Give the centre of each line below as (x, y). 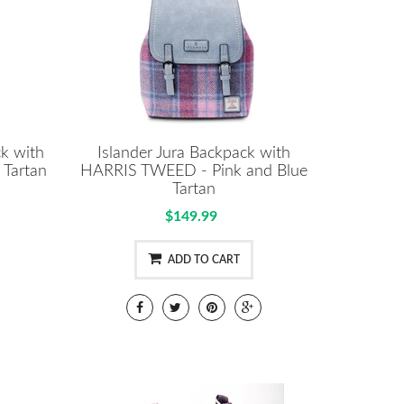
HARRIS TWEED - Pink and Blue (193, 171)
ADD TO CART (203, 259)
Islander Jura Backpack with (193, 153)
